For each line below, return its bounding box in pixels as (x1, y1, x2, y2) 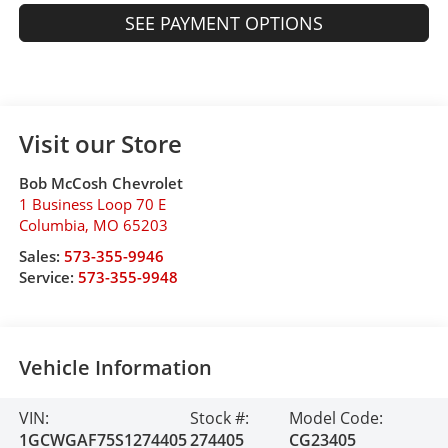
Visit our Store (18, 126, 182, 160)
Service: (18, 266, 78, 287)
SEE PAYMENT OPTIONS (125, 10, 323, 35)
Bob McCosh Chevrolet (18, 172, 183, 193)
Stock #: (190, 406, 250, 429)
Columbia (18, 214, 85, 235)
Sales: (18, 245, 64, 266)
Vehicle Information (18, 354, 212, 382)
